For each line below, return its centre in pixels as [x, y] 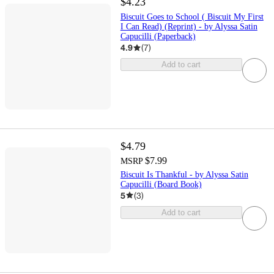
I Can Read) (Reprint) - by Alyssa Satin [189, 27]
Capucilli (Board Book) [161, 184]
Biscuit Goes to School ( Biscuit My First [192, 17]
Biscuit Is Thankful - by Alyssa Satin [184, 174]
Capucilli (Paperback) [158, 37]
